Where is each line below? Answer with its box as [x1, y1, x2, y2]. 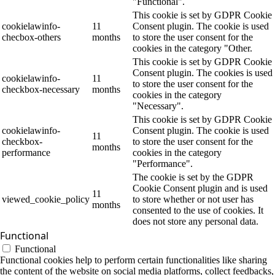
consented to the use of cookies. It [133, 205, 263, 215]
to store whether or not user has [133, 194, 254, 204]
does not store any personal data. [133, 216, 258, 227]
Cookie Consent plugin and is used [133, 183, 268, 193]
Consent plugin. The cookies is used [133, 68, 273, 78]
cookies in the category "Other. [133, 43, 252, 53]
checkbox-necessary [2, 84, 80, 95]
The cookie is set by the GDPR [133, 172, 254, 182]
